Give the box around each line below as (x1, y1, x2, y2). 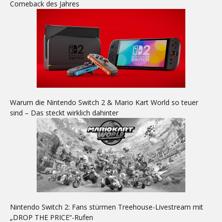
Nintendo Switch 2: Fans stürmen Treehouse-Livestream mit (10, 202, 203, 212)
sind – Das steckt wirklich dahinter (10, 108, 118, 117)
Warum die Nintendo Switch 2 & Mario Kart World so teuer (10, 98, 198, 107)
